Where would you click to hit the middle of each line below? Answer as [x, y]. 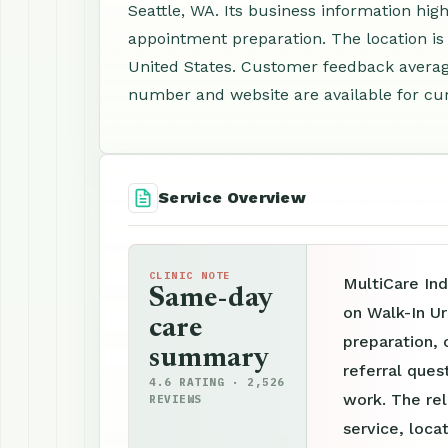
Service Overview [232, 197]
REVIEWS [175, 399]
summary [209, 359]
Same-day [210, 299]
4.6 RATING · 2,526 [217, 382]
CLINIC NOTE [190, 275]
